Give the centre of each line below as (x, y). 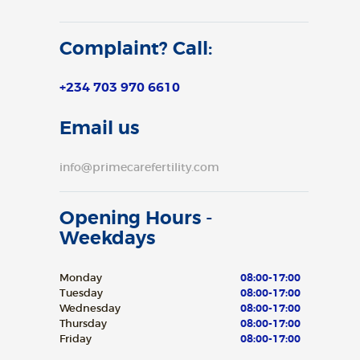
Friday (76, 338)
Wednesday (90, 308)
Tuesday (81, 292)
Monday (81, 277)
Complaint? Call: (136, 48)
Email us (99, 128)
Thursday (83, 323)
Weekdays (107, 237)
